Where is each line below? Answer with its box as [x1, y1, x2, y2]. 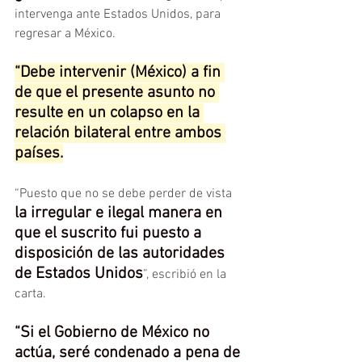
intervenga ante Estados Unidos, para [15, 6, 224, 23]
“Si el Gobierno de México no [15, 323, 213, 343]
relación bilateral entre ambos [15, 124, 225, 143]
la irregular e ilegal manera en [15, 204, 226, 223]
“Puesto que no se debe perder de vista [15, 186, 232, 202]
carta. [15, 286, 46, 302]
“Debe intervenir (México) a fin [15, 63, 225, 82]
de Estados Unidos [15, 264, 143, 284]
